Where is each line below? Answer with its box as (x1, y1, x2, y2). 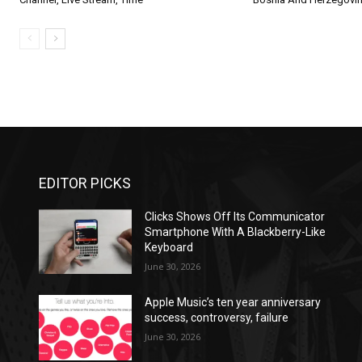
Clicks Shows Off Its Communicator (145, 209, 326, 223)
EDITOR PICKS (39, 174, 131, 192)
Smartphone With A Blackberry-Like (145, 225, 326, 238)
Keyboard (145, 240, 194, 254)
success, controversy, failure (145, 311, 289, 325)
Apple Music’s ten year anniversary (145, 296, 322, 309)
